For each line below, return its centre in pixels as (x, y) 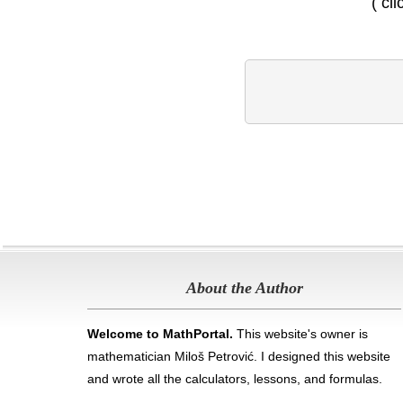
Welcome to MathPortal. (161, 334)
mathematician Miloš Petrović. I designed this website (239, 357)
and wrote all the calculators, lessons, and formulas (233, 379)
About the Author (244, 288)
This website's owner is (301, 334)
